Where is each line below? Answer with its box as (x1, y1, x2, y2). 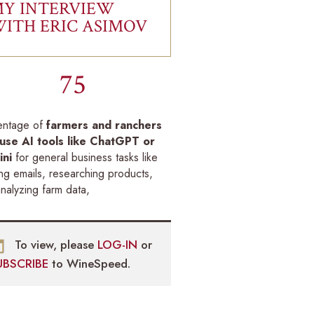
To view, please (11, 236, 98, 254)
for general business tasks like (12, 149, 158, 166)
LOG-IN (97, 236, 142, 254)
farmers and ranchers (46, 117, 163, 134)
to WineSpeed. (52, 254, 131, 272)
